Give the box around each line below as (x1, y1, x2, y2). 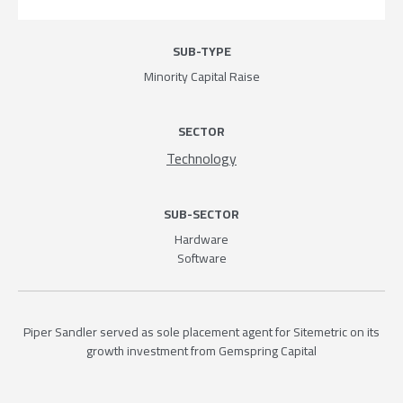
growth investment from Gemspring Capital (86, 338, 317, 363)
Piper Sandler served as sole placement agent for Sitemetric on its (23, 319, 380, 344)
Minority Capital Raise (143, 64, 260, 88)
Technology (166, 144, 237, 172)
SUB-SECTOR (164, 201, 239, 226)
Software (176, 246, 227, 270)
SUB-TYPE (172, 39, 231, 63)
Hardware (175, 227, 228, 251)
